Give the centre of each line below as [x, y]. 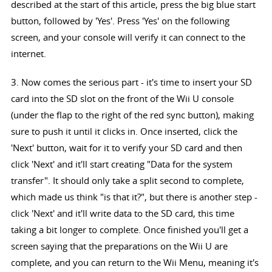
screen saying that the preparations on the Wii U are [119, 246]
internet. [28, 54]
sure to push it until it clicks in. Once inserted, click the [124, 131]
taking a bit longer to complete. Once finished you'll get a [129, 230]
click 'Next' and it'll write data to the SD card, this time [122, 213]
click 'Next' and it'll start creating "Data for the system [121, 164]
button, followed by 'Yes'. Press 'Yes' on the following [120, 21]
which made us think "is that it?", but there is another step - [134, 197]
